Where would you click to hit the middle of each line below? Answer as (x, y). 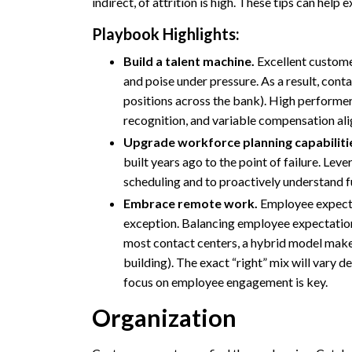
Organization (164, 318)
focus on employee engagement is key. (225, 282)
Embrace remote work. (191, 203)
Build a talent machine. (190, 60)
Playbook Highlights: (166, 33)
